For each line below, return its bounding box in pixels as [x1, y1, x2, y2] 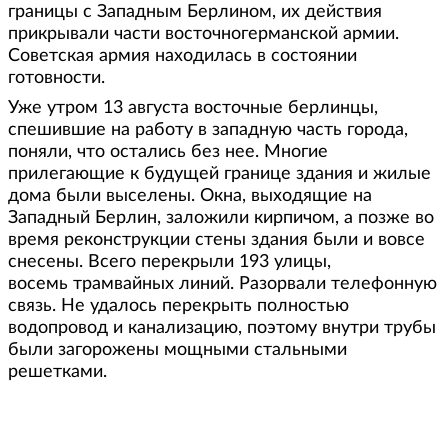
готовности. [8, 68, 105, 87]
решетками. [8, 362, 107, 381]
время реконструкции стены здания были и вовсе [8, 230, 425, 249]
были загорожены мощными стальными [8, 340, 347, 359]
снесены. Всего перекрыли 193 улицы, [8, 252, 331, 271]
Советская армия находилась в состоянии [8, 46, 357, 65]
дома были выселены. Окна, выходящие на [8, 186, 372, 205]
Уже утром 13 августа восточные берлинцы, [8, 98, 378, 117]
